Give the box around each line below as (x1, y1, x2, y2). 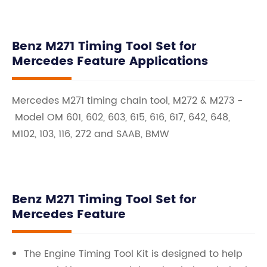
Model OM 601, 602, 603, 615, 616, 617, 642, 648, (12, 110, 230, 125)
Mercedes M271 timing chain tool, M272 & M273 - (12, 93, 243, 108)
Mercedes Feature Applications (12, 52, 208, 72)
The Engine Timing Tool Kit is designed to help (24, 246, 243, 262)
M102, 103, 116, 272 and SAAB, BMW (12, 126, 169, 142)
